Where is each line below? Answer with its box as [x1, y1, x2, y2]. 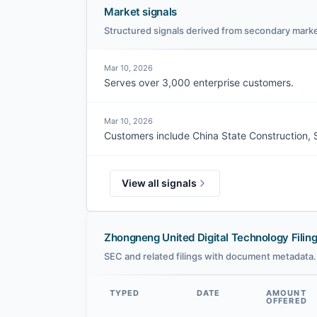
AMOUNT [266, 288, 306, 299]
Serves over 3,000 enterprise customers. [104, 76, 294, 89]
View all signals [122, 177, 197, 190]
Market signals [104, 5, 177, 19]
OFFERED [266, 296, 307, 306]
